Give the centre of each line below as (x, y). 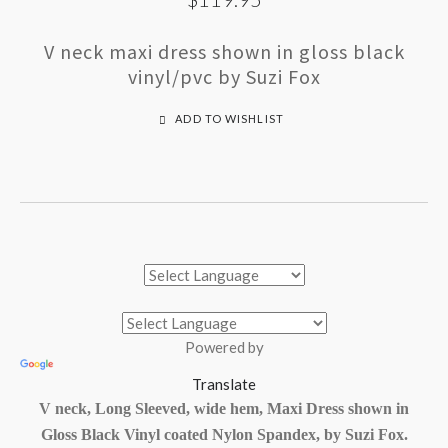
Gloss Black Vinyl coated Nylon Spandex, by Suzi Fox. (224, 434)
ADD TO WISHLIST (228, 118)
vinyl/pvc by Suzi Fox (224, 76)
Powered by (224, 346)
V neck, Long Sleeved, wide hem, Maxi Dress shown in (224, 408)
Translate (224, 383)
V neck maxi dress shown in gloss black (224, 51)
